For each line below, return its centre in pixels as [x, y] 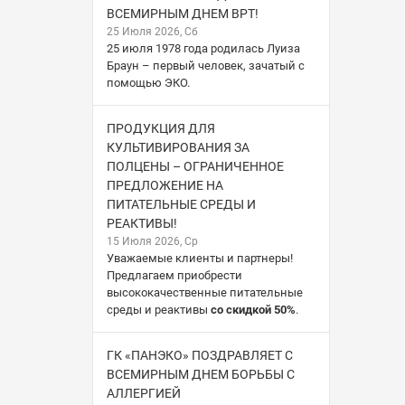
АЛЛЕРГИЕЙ [144, 393]
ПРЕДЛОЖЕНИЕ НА [165, 185]
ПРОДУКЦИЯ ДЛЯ [161, 128]
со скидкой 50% [253, 309]
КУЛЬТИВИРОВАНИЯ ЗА [178, 147]
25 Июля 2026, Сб [152, 31]
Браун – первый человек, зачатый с [206, 65]
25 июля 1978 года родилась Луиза [203, 48]
